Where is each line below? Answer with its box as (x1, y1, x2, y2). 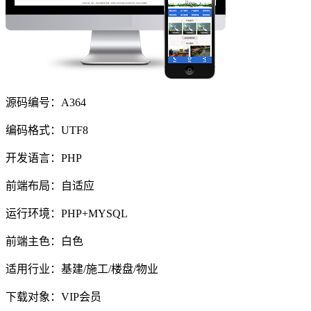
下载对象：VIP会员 (6, 291, 101, 303)
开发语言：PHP (6, 152, 82, 165)
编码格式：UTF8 (6, 124, 88, 137)
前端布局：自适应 (6, 180, 94, 192)
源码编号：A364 (6, 96, 86, 109)
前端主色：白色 (6, 235, 83, 248)
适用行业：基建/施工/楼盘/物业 (6, 263, 158, 276)
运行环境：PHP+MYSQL (6, 208, 128, 220)
